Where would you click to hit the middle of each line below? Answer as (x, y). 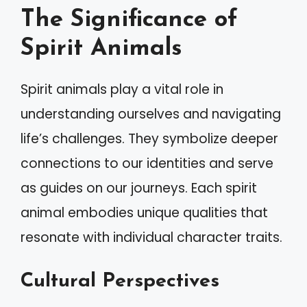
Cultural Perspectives (120, 281)
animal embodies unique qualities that (144, 213)
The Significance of (129, 20)
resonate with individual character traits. (151, 237)
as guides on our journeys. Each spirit (139, 188)
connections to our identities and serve (147, 163)
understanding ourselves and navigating (151, 114)
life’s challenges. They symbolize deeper (149, 139)
